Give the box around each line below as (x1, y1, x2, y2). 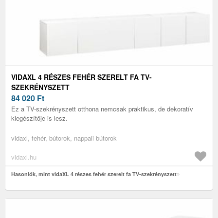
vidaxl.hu (11, 152, 36, 162)
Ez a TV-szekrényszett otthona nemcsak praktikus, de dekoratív (11, 104, 193, 113)
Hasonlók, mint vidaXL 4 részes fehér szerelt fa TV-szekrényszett (11, 170, 177, 178)
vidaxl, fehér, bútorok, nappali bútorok (11, 133, 117, 143)
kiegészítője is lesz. (11, 113, 68, 123)
